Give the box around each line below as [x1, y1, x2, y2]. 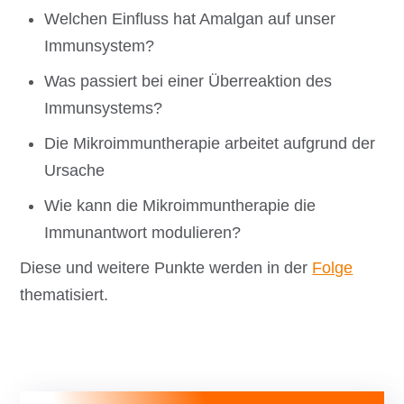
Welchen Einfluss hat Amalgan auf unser [44, 10, 336, 29]
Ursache [44, 161, 106, 180]
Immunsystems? [44, 99, 163, 118]
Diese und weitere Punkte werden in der [20, 258, 313, 277]
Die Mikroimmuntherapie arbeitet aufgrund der [44, 134, 376, 153]
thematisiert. [20, 285, 114, 304]
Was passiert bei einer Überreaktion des [44, 72, 333, 91]
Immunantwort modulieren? [44, 223, 242, 242]
